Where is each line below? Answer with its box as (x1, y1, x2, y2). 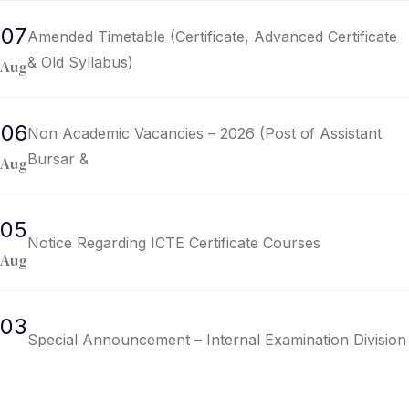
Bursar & (27, 149, 89, 168)
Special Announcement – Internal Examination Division (27, 330, 406, 349)
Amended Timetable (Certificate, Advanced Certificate (27, 26, 397, 46)
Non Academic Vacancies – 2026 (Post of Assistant (27, 123, 382, 142)
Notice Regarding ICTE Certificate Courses (27, 233, 320, 252)
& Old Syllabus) (27, 52, 133, 71)
